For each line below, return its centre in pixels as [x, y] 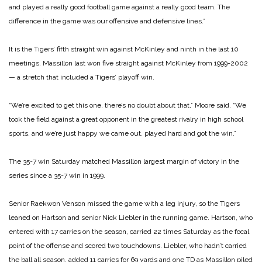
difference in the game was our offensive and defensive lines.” [107, 21]
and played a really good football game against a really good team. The [119, 7]
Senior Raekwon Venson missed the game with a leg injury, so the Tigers [124, 204]
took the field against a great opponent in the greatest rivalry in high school [126, 120]
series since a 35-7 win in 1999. [57, 176]
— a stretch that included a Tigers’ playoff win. [82, 77]
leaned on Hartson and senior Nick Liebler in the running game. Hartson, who [131, 218]
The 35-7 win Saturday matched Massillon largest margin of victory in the [124, 162]
